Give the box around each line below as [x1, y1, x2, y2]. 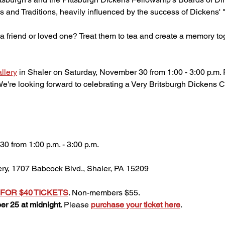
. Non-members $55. [68, 188, 142, 197]
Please [64, 200, 91, 209]
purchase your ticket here [91, 200, 180, 209]
